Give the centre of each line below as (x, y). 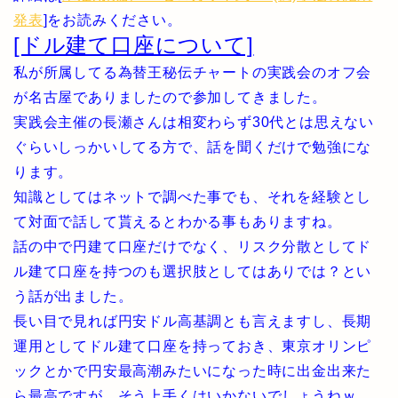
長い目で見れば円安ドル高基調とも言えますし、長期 (193, 321)
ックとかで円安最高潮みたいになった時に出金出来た (193, 371)
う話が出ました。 (73, 296)
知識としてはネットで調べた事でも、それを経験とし (193, 197)
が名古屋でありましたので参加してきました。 (170, 97)
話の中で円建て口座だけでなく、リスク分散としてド (193, 247)
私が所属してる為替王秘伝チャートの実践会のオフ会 (193, 72)
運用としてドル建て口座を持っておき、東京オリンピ (193, 346)
